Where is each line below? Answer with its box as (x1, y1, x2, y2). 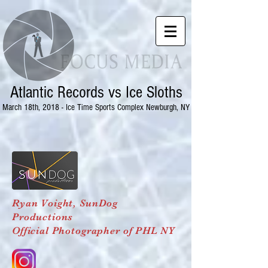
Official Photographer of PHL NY (12, 225, 175, 236)
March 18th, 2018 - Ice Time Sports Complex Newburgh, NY (2, 102, 190, 112)
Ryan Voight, (12, 197, 80, 209)
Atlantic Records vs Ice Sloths (10, 83, 182, 102)
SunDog (80, 197, 118, 209)
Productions (12, 211, 74, 223)
